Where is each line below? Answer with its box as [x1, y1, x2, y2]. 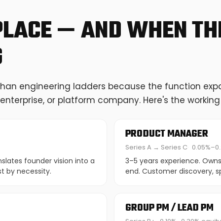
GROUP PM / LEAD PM [125, 200, 214, 216]
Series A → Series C [125, 143, 187, 152]
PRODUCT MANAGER [125, 126, 208, 142]
